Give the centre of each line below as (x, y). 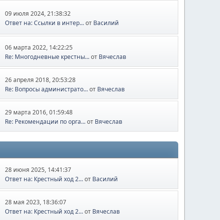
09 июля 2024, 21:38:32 (38, 13)
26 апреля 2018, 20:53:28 (41, 80)
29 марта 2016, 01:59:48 (39, 112)
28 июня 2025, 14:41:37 (38, 170)
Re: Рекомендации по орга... (45, 122)
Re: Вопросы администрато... (47, 89)
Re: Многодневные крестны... (47, 57)
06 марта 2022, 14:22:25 (39, 47)
